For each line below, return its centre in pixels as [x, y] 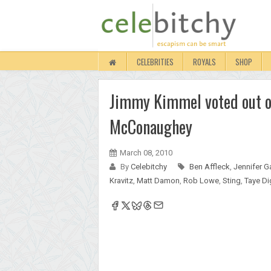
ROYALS [205, 62]
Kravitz [121, 181]
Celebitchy [150, 167]
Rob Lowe [201, 181]
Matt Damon [158, 181]
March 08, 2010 [146, 153]
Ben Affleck [210, 167]
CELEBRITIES [155, 62]
